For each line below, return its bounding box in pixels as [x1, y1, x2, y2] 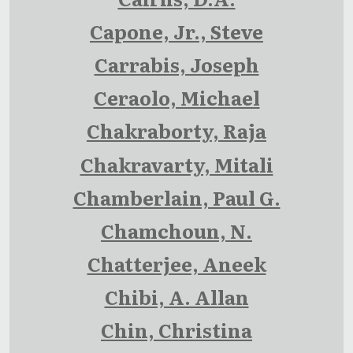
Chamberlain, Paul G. [72, 184, 281, 212]
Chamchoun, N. [101, 217, 252, 245]
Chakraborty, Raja [87, 117, 266, 145]
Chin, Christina [101, 316, 252, 344]
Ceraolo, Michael [93, 84, 260, 112]
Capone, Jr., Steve [90, 17, 263, 46]
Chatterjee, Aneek [87, 250, 266, 278]
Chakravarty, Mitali [80, 150, 273, 178]
